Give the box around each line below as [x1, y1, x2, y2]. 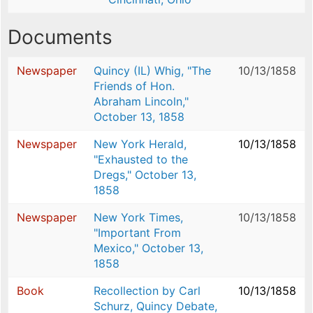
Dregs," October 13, [94, 168, 196, 182]
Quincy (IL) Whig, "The [94, 64, 211, 78]
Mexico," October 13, [94, 241, 203, 256]
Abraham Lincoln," [94, 94, 189, 109]
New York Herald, [94, 137, 187, 152]
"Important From [94, 226, 181, 240]
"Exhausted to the [94, 152, 188, 167]
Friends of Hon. [94, 79, 175, 94]
